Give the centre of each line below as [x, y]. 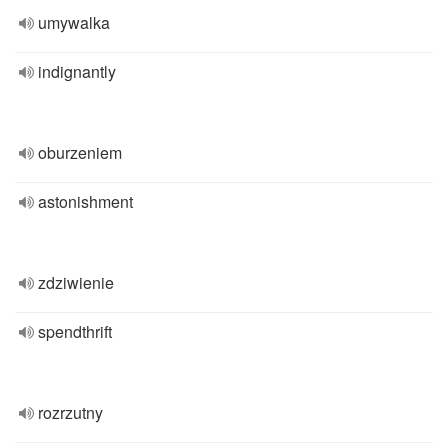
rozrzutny [70, 412]
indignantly [77, 71]
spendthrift [75, 331]
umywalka [74, 22]
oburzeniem [80, 152]
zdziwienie [76, 282]
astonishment [85, 201]
